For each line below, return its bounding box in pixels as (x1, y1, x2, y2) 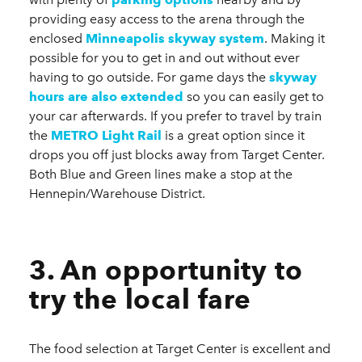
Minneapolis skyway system (86, 31, 264, 47)
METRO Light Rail (51, 128, 162, 144)
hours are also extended (29, 89, 183, 105)
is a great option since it (162, 128, 305, 144)
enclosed (29, 31, 86, 47)
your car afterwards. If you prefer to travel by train (29, 108, 322, 124)
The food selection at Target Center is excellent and (29, 341, 330, 357)
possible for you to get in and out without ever (29, 50, 300, 66)
